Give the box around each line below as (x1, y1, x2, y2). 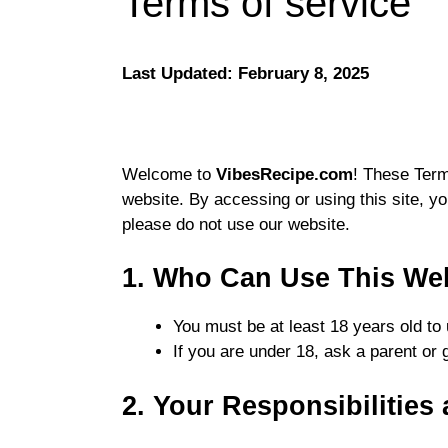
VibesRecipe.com (216, 164, 353, 184)
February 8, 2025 (238, 64, 369, 84)
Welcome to (122, 164, 216, 184)
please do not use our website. (122, 214, 350, 234)
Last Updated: (122, 64, 238, 84)
